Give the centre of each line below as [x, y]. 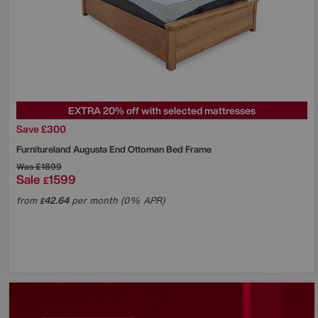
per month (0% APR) [117, 200]
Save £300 [41, 128]
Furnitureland [45, 149]
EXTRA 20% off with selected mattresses [162, 110]
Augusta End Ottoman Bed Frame [142, 149]
